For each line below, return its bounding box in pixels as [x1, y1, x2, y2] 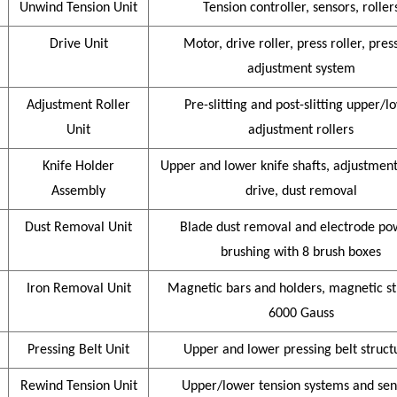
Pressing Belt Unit [27, 343, 129, 358]
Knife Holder [43, 160, 114, 175]
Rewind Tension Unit [19, 379, 137, 394]
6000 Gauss [268, 307, 334, 322]
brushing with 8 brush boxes [221, 245, 381, 261]
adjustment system [246, 62, 355, 77]
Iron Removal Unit [26, 282, 131, 297]
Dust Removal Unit [25, 221, 132, 236]
